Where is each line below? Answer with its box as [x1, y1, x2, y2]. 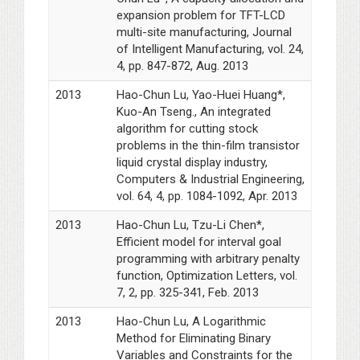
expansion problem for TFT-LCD [116, 8, 285, 23]
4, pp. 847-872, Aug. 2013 [116, 59, 248, 74]
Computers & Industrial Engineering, [116, 172, 305, 187]
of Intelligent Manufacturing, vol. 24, [116, 42, 304, 57]
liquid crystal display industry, [116, 155, 268, 170]
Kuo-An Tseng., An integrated [116, 104, 271, 120]
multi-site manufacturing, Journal [116, 25, 292, 40]
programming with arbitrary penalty [116, 252, 300, 267]
